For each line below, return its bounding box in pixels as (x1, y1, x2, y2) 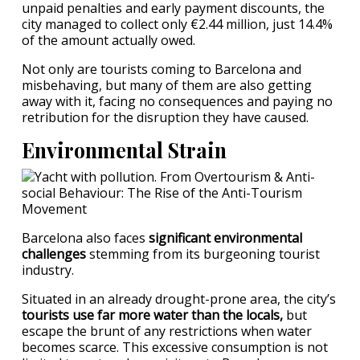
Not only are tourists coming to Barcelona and (22, 60, 301, 78)
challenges (22, 245, 86, 263)
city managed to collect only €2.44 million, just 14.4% (22, 15, 333, 33)
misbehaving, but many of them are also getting (22, 76, 312, 94)
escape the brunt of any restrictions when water (22, 322, 312, 340)
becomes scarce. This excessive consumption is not (22, 338, 328, 356)
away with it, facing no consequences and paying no (22, 92, 333, 110)
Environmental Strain (22, 137, 227, 163)
